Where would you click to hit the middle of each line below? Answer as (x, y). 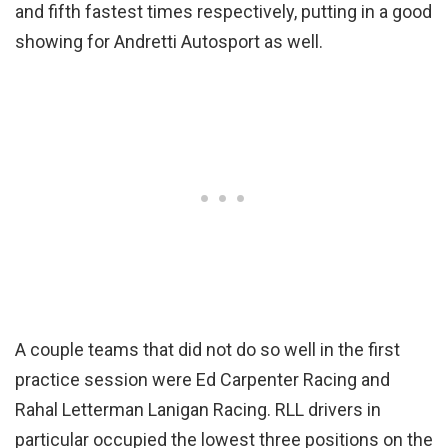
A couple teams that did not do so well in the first (207, 350)
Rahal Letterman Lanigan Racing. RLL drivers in (198, 410)
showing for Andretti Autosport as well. (169, 42)
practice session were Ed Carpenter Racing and (202, 380)
